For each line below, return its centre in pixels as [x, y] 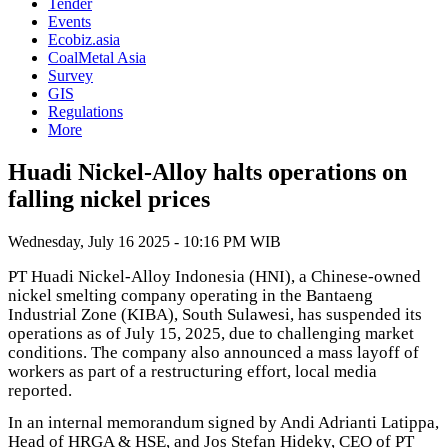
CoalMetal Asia [97, 57]
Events [69, 21]
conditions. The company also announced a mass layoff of [213, 352]
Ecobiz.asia [84, 39]
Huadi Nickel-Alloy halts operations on [207, 171]
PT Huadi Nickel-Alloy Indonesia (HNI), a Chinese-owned [214, 276]
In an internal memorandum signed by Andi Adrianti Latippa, [223, 423]
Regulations [85, 111]
